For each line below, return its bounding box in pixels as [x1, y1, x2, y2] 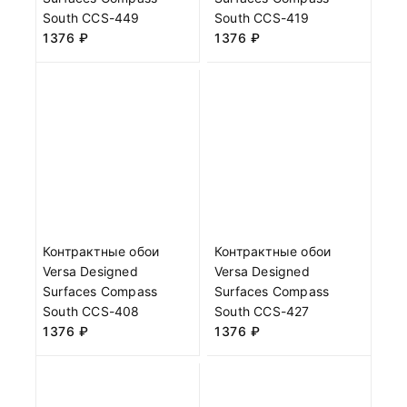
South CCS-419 [214, 9, 310, 25]
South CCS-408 [43, 303, 140, 319]
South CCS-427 [214, 303, 310, 319]
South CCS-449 [43, 9, 140, 25]
